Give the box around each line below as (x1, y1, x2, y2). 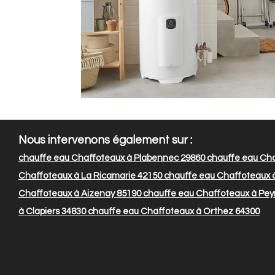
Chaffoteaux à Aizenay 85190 (18, 189, 141, 199)
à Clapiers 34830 (18, 207, 86, 217)
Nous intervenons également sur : (18, 134, 192, 147)
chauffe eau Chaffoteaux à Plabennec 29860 (18, 153, 205, 163)
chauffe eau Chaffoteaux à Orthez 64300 (86, 207, 260, 217)
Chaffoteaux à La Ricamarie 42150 (18, 171, 162, 181)
